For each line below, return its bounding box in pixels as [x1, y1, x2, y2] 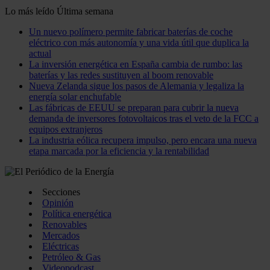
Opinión [42, 198, 74, 209]
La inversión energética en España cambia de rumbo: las [29, 59, 242, 70]
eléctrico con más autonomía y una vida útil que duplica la [29, 37, 249, 48]
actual [29, 48, 51, 59]
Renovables [42, 219, 87, 230]
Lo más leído [5, 6, 57, 17]
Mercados [42, 230, 80, 241]
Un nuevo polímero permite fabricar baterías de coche [29, 27, 233, 37]
